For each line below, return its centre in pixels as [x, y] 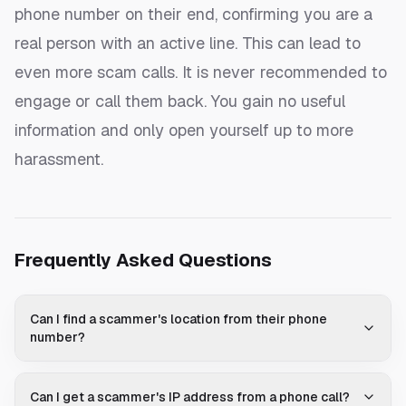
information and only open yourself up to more [184, 130]
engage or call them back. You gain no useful [180, 101]
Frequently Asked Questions [143, 261]
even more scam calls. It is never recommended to [201, 72]
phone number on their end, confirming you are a [193, 14]
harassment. [59, 159]
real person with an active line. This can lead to [188, 43]
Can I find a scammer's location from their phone [179, 319]
